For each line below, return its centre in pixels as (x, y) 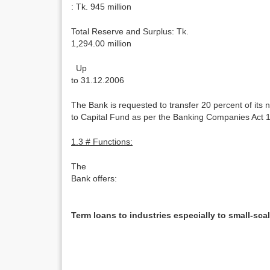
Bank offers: (94, 178)
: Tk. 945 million (101, 7)
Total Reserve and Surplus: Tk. (130, 31)
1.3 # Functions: (102, 142)
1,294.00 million (101, 43)
